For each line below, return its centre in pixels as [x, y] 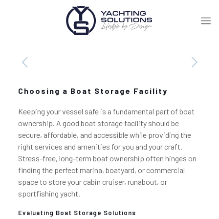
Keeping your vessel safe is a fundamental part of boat [106, 111]
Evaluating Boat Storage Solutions [77, 213]
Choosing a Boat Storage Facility [93, 91]
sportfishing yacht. [49, 193]
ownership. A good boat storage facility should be [98, 123]
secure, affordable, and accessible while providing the [104, 135]
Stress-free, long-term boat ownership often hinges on [107, 158]
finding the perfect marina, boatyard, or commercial [101, 170]
